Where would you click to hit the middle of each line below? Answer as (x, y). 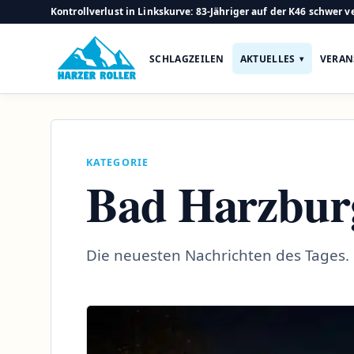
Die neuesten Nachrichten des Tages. (218, 255)
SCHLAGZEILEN (187, 58)
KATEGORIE (118, 162)
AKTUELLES (267, 58)
